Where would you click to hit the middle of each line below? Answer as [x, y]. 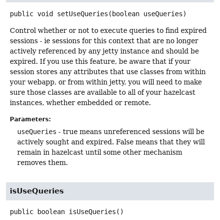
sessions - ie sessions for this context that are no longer [104, 41]
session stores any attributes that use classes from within [108, 72]
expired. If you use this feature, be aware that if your [100, 62]
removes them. [42, 162]
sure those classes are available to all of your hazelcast [103, 93]
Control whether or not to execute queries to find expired [108, 31]
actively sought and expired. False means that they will [111, 142]
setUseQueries [82, 14]
